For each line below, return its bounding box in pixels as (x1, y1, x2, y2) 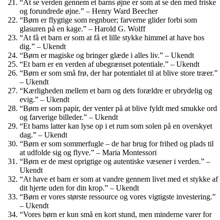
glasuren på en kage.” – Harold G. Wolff (20, 24, 145, 33)
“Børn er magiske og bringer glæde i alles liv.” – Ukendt (20, 51, 194, 59)
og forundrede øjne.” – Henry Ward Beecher (20, 6, 158, 15)
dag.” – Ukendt (20, 130, 67, 139)
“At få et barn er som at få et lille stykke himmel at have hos (20, 33, 204, 42)
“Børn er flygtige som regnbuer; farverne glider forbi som (20, 15, 197, 24)
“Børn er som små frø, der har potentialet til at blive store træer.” (20, 68, 218, 77)
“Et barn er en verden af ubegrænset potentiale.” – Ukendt (20, 59, 199, 68)
